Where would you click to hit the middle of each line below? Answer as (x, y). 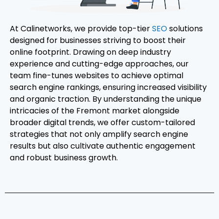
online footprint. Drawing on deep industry (90, 52)
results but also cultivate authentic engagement (103, 146)
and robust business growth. (64, 157)
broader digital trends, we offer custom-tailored (102, 122)
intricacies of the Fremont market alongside (95, 110)
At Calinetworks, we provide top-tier (81, 28)
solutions (185, 28)
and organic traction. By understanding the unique (106, 99)
